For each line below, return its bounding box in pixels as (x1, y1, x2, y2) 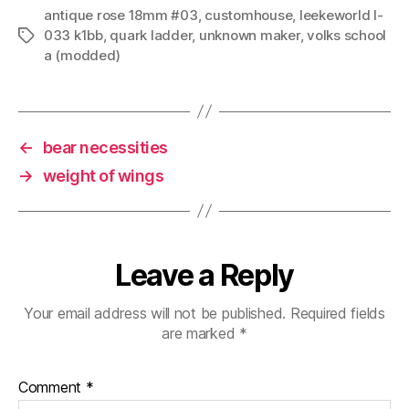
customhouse (204, 5, 293, 24)
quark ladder (110, 26, 193, 44)
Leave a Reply (115, 257, 294, 293)
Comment (18, 377, 86, 396)
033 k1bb (44, 26, 103, 44)
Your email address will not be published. (24, 303, 287, 322)
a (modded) (44, 46, 121, 64)
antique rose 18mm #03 (44, 5, 198, 24)
